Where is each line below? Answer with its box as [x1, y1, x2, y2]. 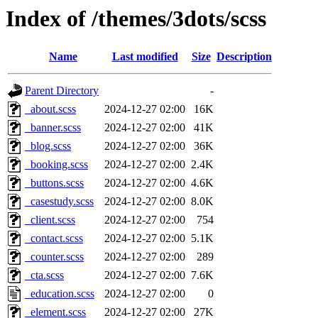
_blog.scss [25, 140, 71, 153]
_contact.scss [25, 232, 83, 245]
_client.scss [25, 214, 75, 226]
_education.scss [25, 287, 94, 300]
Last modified [111, 50, 178, 63]
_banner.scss [25, 121, 81, 134]
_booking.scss [25, 158, 88, 171]
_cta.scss [25, 269, 64, 282]
